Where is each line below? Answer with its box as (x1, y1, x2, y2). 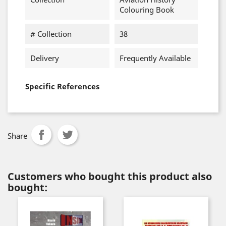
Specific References (25, 81, 99, 91)
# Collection (30, 29, 72, 39)
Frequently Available (119, 53, 191, 63)
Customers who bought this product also (8, 169, 212, 183)
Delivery (30, 53, 59, 63)
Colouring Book (119, 5, 174, 15)
